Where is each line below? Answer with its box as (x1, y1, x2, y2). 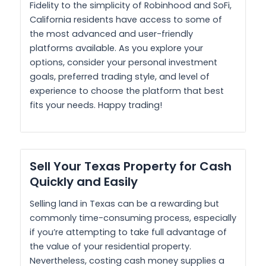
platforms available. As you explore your (30, 42, 203, 54)
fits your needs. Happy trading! (30, 99, 162, 111)
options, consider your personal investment (30, 56, 217, 68)
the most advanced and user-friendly (30, 27, 193, 40)
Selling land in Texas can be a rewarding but (30, 198, 219, 210)
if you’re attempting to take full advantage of (30, 226, 227, 238)
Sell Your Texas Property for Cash (30, 158, 232, 175)
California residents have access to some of (30, 13, 222, 26)
